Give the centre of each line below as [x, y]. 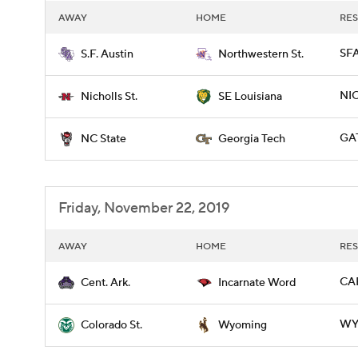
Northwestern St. [261, 54]
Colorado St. [111, 325]
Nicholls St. [109, 97]
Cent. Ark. [105, 283]
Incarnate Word [257, 283]
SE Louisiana [250, 97]
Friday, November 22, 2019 [144, 208]
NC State [103, 139]
